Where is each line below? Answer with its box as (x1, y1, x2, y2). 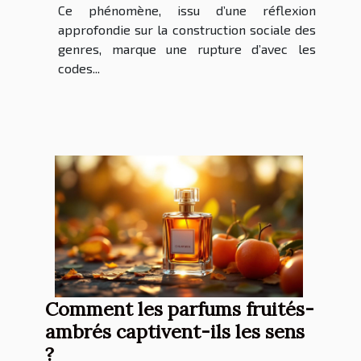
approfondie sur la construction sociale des (58, 22, 316, 38)
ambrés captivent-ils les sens (45, 319, 305, 344)
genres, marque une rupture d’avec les (58, 41, 316, 57)
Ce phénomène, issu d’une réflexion (58, 2, 316, 19)
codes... (58, 60, 100, 77)
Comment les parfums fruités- (45, 297, 314, 322)
